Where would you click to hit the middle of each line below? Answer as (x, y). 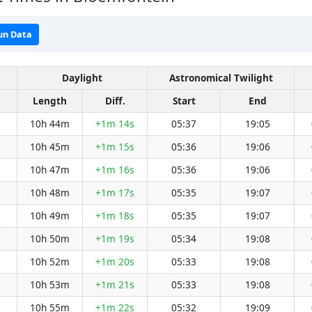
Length (50, 101)
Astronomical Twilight (221, 78)
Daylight (82, 78)
